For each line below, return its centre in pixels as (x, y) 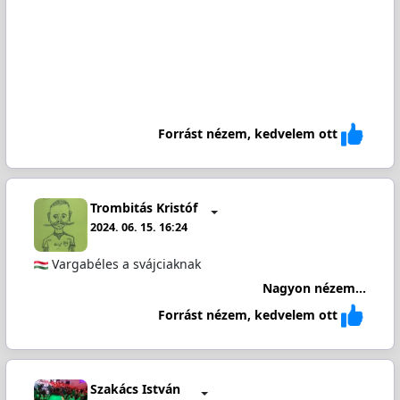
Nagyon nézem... (315, 287)
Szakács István (136, 388)
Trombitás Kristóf (144, 207)
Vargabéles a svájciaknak (124, 264)
